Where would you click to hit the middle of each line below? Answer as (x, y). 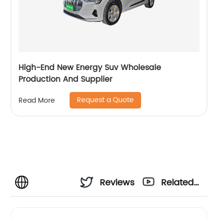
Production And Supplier (66, 80)
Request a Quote (106, 100)
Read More (37, 100)
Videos (176, 209)
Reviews (117, 183)
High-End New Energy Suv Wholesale (90, 68)
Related (178, 183)
